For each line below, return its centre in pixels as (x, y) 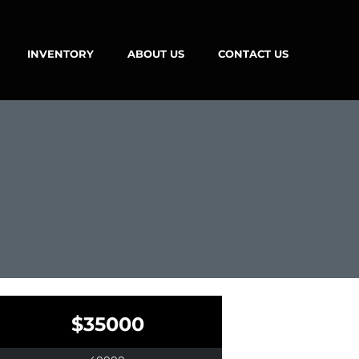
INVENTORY (60, 54)
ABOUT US (155, 54)
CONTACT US (253, 54)
